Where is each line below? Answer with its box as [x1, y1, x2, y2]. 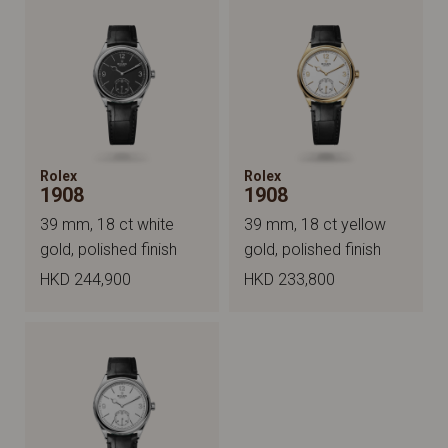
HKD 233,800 [244, 269, 335, 289]
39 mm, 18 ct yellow [244, 214, 386, 234]
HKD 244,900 [40, 269, 131, 289]
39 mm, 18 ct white [40, 214, 174, 234]
